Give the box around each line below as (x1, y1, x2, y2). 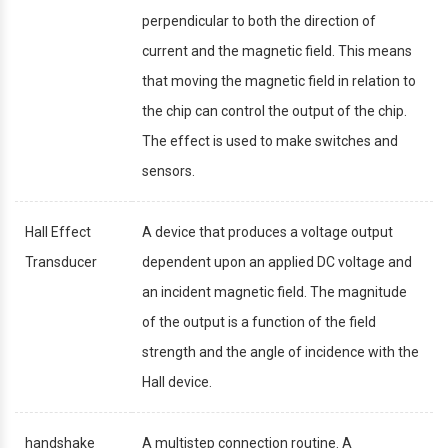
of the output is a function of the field (142, 313, 376, 330)
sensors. (142, 162, 195, 179)
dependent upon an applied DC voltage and (142, 253, 412, 270)
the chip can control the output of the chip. (142, 102, 407, 119)
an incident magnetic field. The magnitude (142, 283, 407, 300)
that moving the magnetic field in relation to (142, 72, 416, 89)
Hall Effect (25, 223, 91, 240)
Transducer (25, 253, 97, 270)
